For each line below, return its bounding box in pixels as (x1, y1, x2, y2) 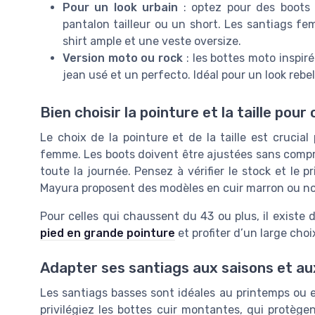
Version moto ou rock (63, 51, 184, 65)
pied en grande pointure (40, 226, 175, 240)
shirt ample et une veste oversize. (63, 34, 241, 49)
